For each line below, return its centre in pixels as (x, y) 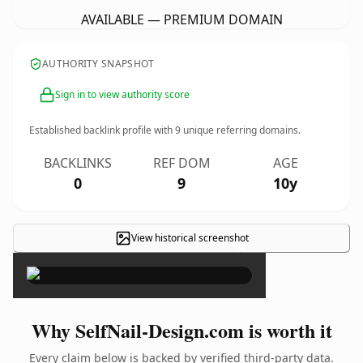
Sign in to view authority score (122, 94)
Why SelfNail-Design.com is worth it (181, 330)
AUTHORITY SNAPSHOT (98, 64)
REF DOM (181, 163)
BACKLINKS (78, 163)
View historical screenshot (190, 238)
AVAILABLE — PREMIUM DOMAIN (181, 19)
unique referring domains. (241, 130)
